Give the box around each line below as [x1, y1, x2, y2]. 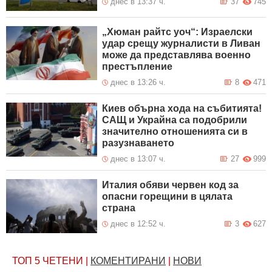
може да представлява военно [102, 49, 251, 60]
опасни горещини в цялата [102, 191, 233, 202]
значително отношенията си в [102, 126, 248, 137]
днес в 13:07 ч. [110, 154, 166, 163]
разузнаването [102, 137, 175, 148]
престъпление [102, 61, 173, 72]
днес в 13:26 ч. [110, 77, 166, 87]
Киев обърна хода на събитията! [102, 103, 262, 114]
